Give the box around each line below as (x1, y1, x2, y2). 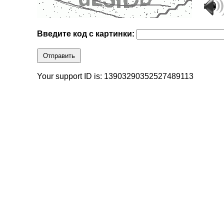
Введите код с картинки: (37, 29, 137, 38)
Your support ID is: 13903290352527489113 (37, 72, 194, 81)
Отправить (43, 52, 75, 60)
